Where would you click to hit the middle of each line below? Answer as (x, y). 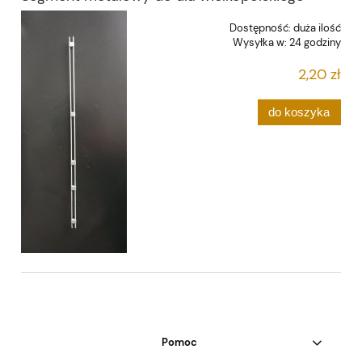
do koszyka (299, 112)
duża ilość (317, 27)
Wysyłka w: (260, 42)
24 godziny (315, 42)
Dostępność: (260, 27)
